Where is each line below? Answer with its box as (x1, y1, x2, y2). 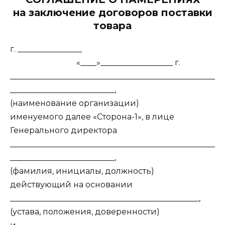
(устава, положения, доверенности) (10, 207, 160, 217)
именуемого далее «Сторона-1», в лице (10, 112, 174, 122)
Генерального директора (10, 126, 117, 136)
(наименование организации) (10, 98, 139, 108)
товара (93, 20, 132, 32)
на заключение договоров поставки (13, 7, 212, 19)
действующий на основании (10, 180, 133, 190)
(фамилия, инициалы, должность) (10, 166, 154, 176)
